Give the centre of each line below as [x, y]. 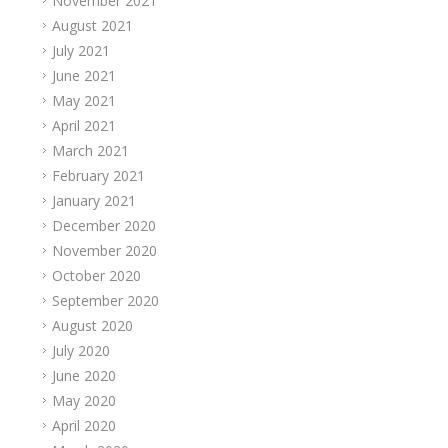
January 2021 [93, 200]
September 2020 [105, 300]
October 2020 [96, 275]
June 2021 [83, 75]
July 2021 [80, 50]
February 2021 [98, 175]
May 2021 [83, 100]
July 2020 [80, 350]
